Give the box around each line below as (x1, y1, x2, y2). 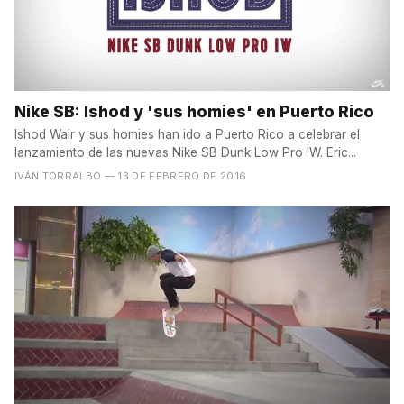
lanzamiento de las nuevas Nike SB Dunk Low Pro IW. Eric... (14, 145, 356, 161)
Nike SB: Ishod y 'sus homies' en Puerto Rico (14, 102, 374, 122)
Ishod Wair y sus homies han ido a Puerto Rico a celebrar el (14, 127, 360, 142)
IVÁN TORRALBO (14, 170, 102, 183)
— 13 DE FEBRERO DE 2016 (104, 170, 247, 183)
